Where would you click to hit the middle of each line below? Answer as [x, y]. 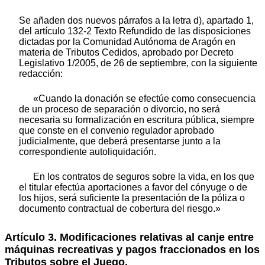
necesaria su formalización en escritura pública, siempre [137, 119]
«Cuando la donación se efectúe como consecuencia [144, 98]
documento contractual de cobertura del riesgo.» [120, 208]
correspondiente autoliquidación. [88, 151]
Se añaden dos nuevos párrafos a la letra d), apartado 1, [136, 20]
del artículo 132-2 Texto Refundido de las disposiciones [135, 31]
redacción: [41, 73]
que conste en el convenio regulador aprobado [117, 130]
